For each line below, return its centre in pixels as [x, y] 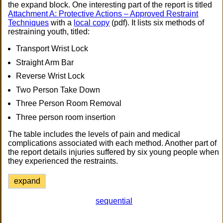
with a [61, 23]
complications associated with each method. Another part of [112, 143]
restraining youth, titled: [49, 32]
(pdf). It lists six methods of [157, 23]
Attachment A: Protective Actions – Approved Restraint [103, 14]
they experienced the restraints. [63, 161]
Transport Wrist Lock [52, 49]
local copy [92, 23]
